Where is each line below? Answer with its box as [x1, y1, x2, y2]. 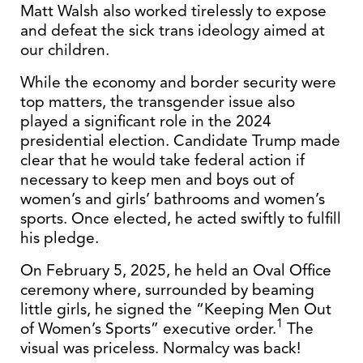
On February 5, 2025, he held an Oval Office [20, 260, 331, 280]
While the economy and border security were [20, 72, 336, 92]
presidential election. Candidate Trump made [20, 130, 340, 151]
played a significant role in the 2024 [20, 111, 271, 131]
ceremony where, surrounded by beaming [20, 280, 314, 300]
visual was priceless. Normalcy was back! [20, 338, 301, 358]
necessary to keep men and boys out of [20, 169, 294, 190]
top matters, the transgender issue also [20, 92, 295, 112]
